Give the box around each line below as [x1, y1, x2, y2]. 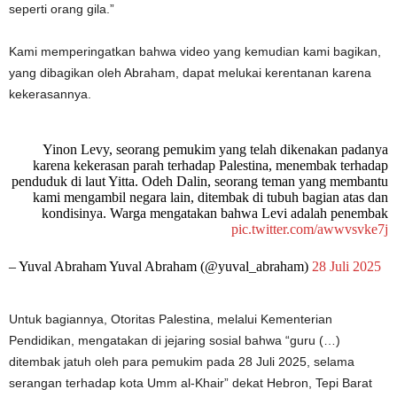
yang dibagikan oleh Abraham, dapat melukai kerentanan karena [9, 66, 371, 80]
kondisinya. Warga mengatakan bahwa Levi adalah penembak [42, 206, 388, 221]
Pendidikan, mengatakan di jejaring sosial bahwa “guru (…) [9, 333, 340, 347]
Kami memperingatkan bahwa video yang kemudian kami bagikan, [9, 44, 381, 58]
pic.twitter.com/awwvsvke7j [231, 222, 388, 237]
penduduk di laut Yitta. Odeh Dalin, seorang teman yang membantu [12, 174, 388, 189]
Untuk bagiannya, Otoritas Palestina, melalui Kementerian [9, 312, 332, 326]
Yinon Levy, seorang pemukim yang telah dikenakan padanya [43, 142, 388, 157]
